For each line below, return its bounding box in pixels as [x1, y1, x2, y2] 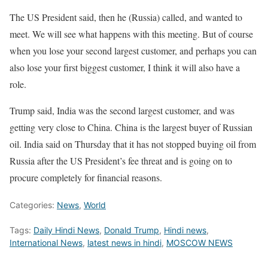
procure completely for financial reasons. [10, 171, 162, 184]
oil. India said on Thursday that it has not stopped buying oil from [10, 138, 256, 151]
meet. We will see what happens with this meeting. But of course [10, 28, 253, 41]
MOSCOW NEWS [166, 237, 233, 248]
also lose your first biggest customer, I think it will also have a [10, 61, 240, 74]
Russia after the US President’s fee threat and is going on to [10, 154, 232, 167]
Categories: [10, 200, 57, 211]
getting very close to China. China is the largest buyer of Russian [10, 121, 252, 134]
